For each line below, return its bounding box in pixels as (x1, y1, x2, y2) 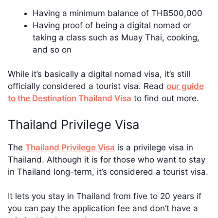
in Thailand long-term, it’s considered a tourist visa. (8, 166, 208, 177)
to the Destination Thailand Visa (8, 93, 131, 104)
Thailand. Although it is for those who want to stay (8, 154, 205, 164)
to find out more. (131, 93, 199, 104)
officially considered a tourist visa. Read (8, 81, 166, 91)
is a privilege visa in (115, 142, 193, 152)
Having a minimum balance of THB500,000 (33, 8, 202, 18)
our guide (166, 81, 204, 91)
